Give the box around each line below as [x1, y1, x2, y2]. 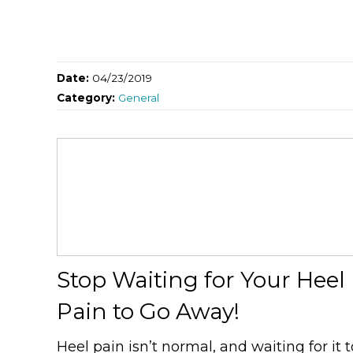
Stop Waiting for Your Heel [57, 266, 345, 293]
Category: [57, 91, 118, 104]
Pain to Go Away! [57, 297, 240, 325]
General [118, 91, 159, 104]
